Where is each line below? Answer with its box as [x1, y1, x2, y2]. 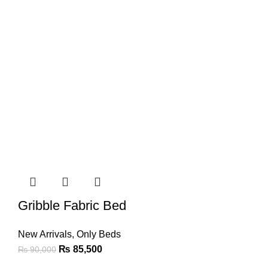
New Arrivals [18, 229, 72, 239]
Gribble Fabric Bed [18, 197, 126, 213]
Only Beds [77, 229, 121, 239]
